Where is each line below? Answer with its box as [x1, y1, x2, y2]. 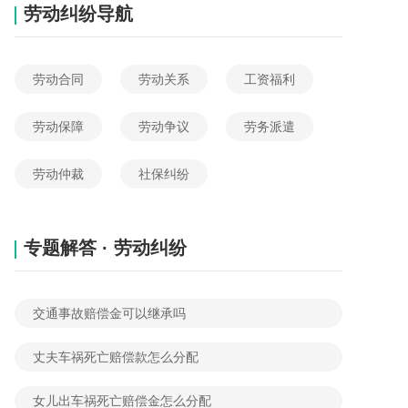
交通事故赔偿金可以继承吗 [33, 306, 186, 321]
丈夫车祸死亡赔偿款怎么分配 [33, 350, 199, 364]
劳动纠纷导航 [24, 4, 133, 24]
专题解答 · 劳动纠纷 [24, 238, 187, 258]
